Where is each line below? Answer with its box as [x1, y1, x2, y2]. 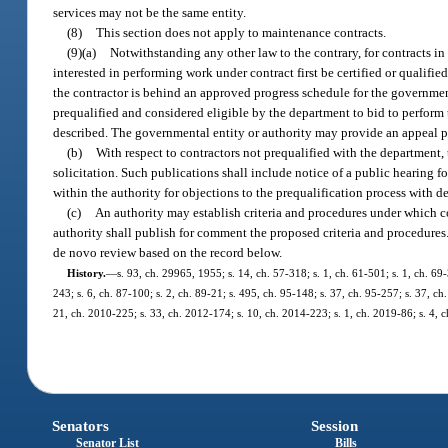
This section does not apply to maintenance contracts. [96, 24, 387, 40]
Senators [52, 418, 110, 435]
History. [66, 266, 106, 279]
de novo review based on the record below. [53, 244, 283, 260]
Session [310, 418, 358, 435]
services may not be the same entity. [53, 4, 247, 20]
